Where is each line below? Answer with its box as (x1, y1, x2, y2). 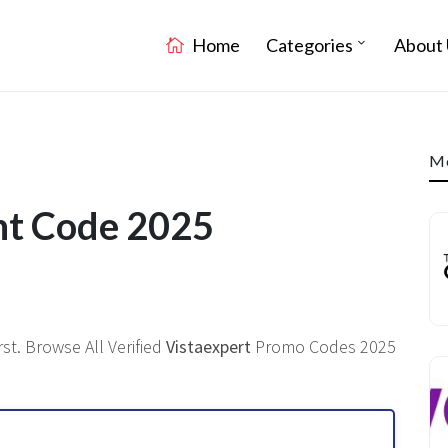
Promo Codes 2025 (251, 335, 396, 358)
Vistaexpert (166, 335, 251, 358)
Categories (266, 34, 353, 56)
